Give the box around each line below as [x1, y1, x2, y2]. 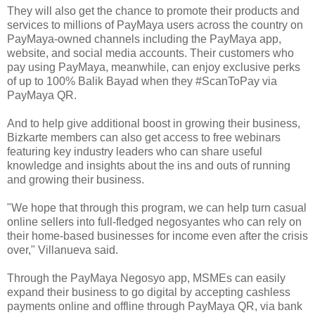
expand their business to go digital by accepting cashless [7, 285, 290, 298]
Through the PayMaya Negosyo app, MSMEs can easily [7, 271, 285, 284]
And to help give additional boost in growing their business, [7, 117, 300, 129]
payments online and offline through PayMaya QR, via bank [7, 300, 302, 312]
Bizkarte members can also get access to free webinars [7, 131, 281, 143]
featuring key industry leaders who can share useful [7, 145, 262, 157]
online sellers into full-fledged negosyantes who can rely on [7, 215, 302, 228]
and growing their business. [7, 173, 144, 186]
